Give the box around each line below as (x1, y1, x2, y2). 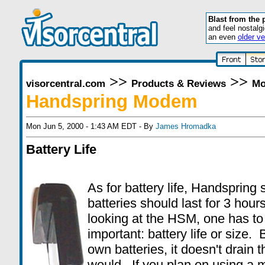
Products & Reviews (131, 78, 226, 89)
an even (208, 33, 238, 41)
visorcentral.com (25, 78, 105, 89)
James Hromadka (155, 122, 216, 131)
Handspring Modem (25, 91, 198, 112)
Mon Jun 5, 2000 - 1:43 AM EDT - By (25, 122, 156, 131)
